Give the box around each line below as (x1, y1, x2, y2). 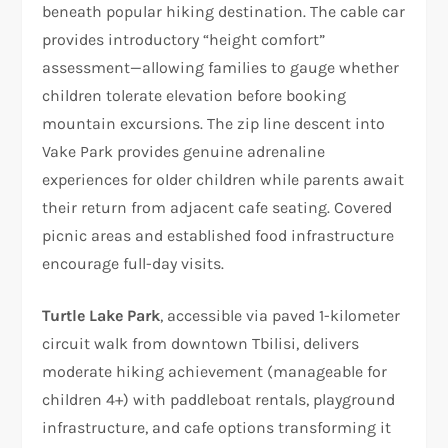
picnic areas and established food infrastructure (42, 225, 395, 245)
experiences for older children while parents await (42, 169, 405, 189)
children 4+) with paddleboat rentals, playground (42, 389, 396, 409)
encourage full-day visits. (42, 253, 225, 273)
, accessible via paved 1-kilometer (160, 305, 401, 325)
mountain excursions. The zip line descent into (42, 113, 386, 133)
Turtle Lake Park (42, 305, 161, 325)
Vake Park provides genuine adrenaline (42, 141, 326, 161)
